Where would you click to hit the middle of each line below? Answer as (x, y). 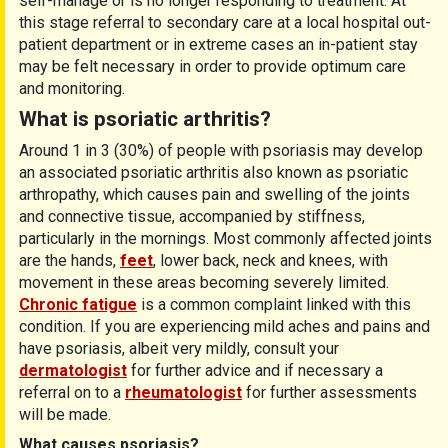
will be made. (65, 415)
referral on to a (72, 393)
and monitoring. (72, 89)
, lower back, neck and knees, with (270, 261)
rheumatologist (183, 393)
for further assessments (329, 393)
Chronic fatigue (78, 305)
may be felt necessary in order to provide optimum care (212, 67)
